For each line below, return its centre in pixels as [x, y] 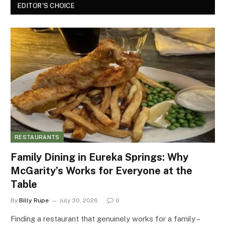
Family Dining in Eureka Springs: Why [99, 157]
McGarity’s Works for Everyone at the [101, 171]
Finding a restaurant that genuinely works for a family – [105, 218]
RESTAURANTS [37, 137]
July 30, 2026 [79, 200]
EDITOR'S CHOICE [46, 6]
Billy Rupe [34, 200]
